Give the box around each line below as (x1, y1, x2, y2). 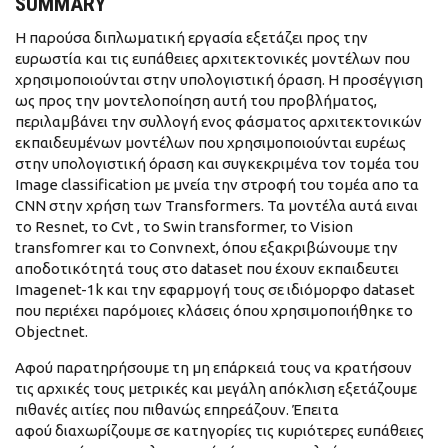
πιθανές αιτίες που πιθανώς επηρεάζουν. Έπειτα (15, 401, 339, 418)
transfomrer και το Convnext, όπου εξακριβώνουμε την (15, 239, 398, 256)
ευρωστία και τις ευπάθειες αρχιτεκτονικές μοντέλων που (15, 50, 410, 67)
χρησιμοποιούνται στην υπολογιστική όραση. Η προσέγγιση (15, 71, 423, 88)
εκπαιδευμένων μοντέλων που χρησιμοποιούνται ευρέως (15, 134, 406, 151)
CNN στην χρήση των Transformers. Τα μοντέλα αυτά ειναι (15, 197, 418, 214)
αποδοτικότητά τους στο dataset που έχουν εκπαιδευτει (15, 260, 399, 277)
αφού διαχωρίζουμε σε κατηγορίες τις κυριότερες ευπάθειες (15, 422, 424, 439)
